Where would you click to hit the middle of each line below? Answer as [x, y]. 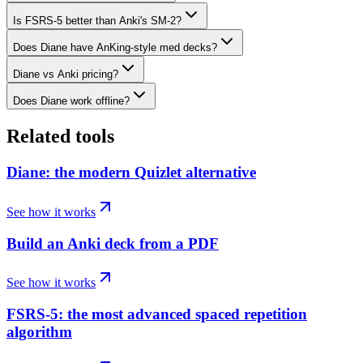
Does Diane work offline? [71, 101]
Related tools [60, 137]
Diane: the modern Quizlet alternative [131, 173]
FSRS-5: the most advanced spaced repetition [157, 314]
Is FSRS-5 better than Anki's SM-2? [97, 21]
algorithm [39, 332]
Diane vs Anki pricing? [66, 75]
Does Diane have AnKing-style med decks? [115, 48]
